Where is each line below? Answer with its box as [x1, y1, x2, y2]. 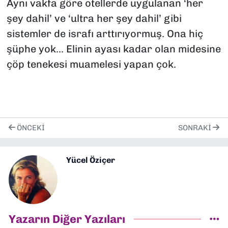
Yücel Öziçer [66, 155, 115, 165]
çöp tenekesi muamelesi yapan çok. [6, 58, 176, 71]
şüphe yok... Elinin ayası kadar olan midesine [6, 43, 221, 55]
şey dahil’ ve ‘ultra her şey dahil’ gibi [6, 12, 182, 25]
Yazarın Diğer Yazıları [9, 212, 125, 226]
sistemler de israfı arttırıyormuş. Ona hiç [6, 27, 203, 40]
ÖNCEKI [15, 123, 45, 133]
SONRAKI [178, 123, 213, 133]
